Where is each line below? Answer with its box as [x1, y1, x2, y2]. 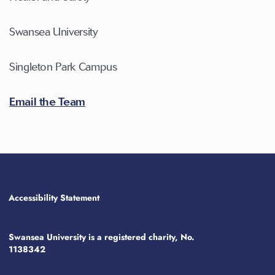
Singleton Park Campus [9, 60, 117, 74]
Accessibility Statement [8, 191, 99, 204]
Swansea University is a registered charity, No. [8, 230, 195, 243]
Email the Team [9, 95, 85, 109]
